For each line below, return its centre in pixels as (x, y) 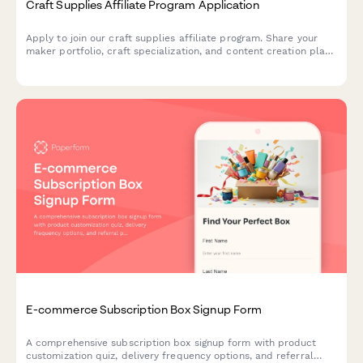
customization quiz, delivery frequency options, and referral (170, 356)
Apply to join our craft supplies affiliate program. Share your (172, 38)
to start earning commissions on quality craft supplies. (157, 64)
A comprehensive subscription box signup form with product (171, 343)
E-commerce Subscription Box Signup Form (144, 309)
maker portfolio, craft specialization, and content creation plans (181, 51)
